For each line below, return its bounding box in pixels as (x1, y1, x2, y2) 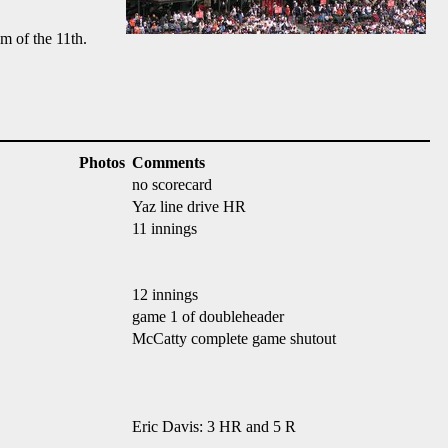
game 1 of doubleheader (132, 308, 284, 325)
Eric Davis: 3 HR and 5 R (132, 418, 296, 435)
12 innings (132, 286, 198, 303)
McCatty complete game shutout (132, 330, 336, 347)
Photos (79, 154, 125, 171)
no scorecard (132, 176, 212, 193)
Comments (132, 154, 205, 171)
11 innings (132, 220, 197, 237)
